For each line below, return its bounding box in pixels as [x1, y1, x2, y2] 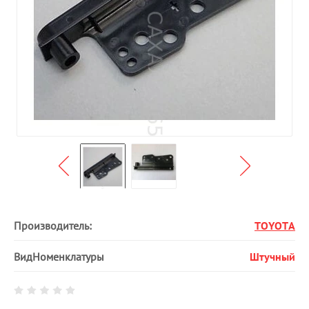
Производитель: [14, 218, 92, 232]
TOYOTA [254, 218, 295, 232]
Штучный [249, 249, 295, 263]
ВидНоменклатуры [14, 249, 104, 263]
